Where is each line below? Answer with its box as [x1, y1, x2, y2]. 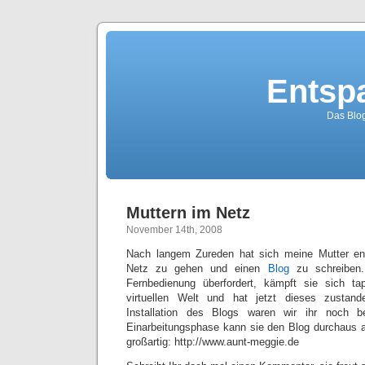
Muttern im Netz [126, 204, 250, 222]
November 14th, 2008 [126, 224, 222, 235]
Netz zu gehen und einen [126, 262, 261, 275]
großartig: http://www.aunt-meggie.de [126, 336, 299, 348]
